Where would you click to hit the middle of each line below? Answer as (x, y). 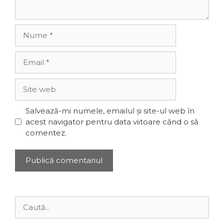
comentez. (46, 132)
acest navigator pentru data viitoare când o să (112, 121)
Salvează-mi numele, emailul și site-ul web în (110, 110)
